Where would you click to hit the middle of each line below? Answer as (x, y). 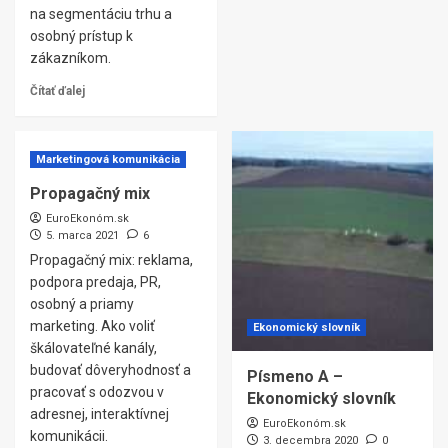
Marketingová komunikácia (108, 159)
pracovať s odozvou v (97, 392)
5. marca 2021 (82, 235)
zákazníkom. (70, 58)
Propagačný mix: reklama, (111, 260)
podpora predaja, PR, (95, 282)
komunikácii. (69, 436)
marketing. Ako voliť (92, 326)
